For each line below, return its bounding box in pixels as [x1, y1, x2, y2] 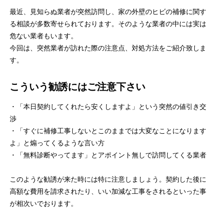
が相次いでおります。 [10, 200, 77, 207]
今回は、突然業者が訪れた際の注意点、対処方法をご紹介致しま [10, 44, 206, 52]
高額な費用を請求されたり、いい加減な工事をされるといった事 [10, 187, 206, 195]
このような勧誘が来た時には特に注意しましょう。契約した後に [10, 175, 206, 183]
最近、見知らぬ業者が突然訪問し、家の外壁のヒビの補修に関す [10, 8, 206, 15]
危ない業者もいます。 [10, 32, 77, 40]
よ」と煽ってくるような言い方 [10, 139, 105, 147]
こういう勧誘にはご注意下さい [10, 81, 145, 92]
